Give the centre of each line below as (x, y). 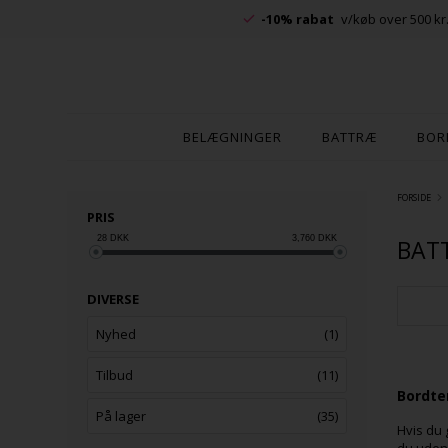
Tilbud (115, 375)
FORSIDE (414, 197)
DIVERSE (113, 299)
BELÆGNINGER (232, 137)
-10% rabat (297, 19)
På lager (121, 416)
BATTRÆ (349, 137)
